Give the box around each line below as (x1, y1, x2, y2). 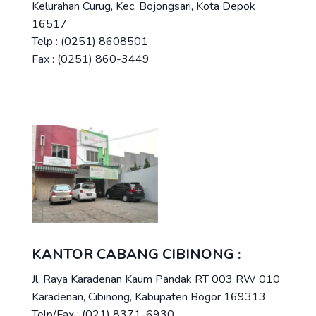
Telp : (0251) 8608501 (32, 33, 148, 49)
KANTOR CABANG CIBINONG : (32, 244, 241, 264)
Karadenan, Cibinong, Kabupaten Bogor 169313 (32, 288, 266, 305)
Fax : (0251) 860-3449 (32, 51, 150, 67)
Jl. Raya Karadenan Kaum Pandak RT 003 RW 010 (32, 271, 280, 287)
